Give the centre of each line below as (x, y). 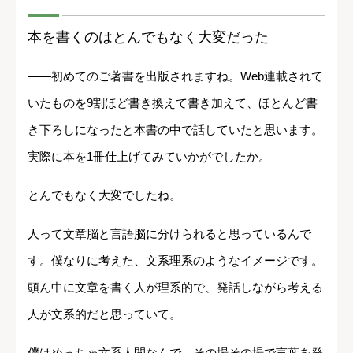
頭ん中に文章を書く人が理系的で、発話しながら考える (175, 287)
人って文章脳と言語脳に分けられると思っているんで (169, 233)
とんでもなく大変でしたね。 (104, 195)
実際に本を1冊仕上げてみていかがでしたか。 (149, 156)
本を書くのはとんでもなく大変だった (148, 37)
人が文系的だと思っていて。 (104, 314)
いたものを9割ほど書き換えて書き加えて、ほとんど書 (173, 102)
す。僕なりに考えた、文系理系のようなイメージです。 (175, 260)
